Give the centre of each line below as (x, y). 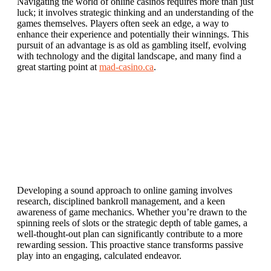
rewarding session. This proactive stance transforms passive (130, 244)
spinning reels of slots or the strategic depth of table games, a (132, 223)
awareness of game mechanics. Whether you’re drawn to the (132, 212)
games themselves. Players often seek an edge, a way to (123, 23)
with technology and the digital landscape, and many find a (129, 56)
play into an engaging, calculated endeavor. (99, 255)
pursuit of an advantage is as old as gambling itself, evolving (132, 45)
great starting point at (58, 67)
